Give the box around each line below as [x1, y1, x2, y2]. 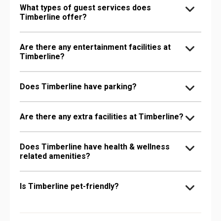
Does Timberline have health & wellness [20, 142, 170, 151]
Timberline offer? [20, 12, 87, 22]
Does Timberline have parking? [20, 81, 137, 91]
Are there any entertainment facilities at [20, 42, 171, 52]
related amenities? [20, 151, 90, 161]
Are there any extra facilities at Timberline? [20, 111, 184, 121]
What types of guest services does [20, 2, 151, 12]
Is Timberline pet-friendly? [20, 181, 119, 191]
